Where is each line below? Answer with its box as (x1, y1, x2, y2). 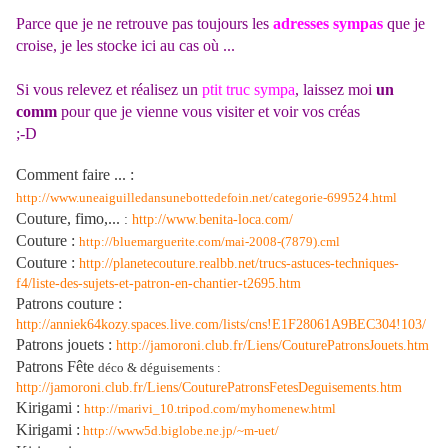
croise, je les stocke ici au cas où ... (16, 37, 235, 54)
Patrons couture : (16, 295, 122, 312)
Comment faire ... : (16, 166, 134, 183)
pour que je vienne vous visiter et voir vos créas (57, 103, 360, 120)
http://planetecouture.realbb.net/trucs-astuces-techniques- (79, 256, 399, 271)
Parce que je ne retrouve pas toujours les (16, 15, 273, 32)
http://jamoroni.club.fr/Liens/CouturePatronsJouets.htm (116, 338, 429, 353)
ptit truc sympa (202, 81, 295, 98)
